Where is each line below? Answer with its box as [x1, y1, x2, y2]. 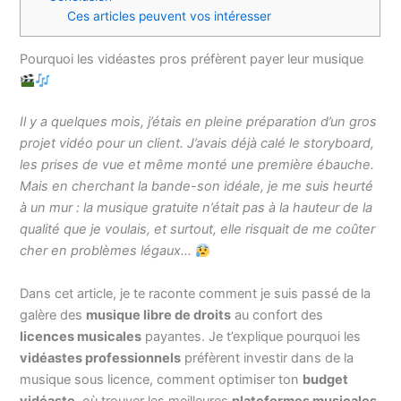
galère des [20, 306, 87, 323]
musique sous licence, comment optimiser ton [20, 371, 303, 388]
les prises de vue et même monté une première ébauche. [20, 157, 375, 174]
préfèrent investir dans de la [181, 349, 354, 366]
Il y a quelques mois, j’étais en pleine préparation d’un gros [20, 114, 378, 131]
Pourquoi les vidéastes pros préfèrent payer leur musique [20, 51, 364, 68]
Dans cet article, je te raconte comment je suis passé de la [20, 285, 371, 302]
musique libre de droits [86, 306, 232, 323]
